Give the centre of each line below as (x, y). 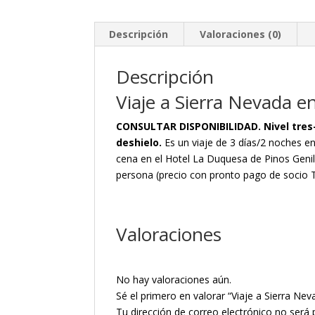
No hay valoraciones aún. (174, 279)
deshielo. (141, 142)
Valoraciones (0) (241, 34)
